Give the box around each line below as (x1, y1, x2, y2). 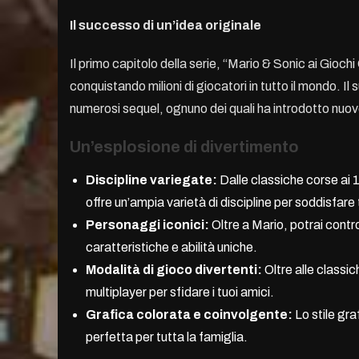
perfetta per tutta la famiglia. (86, 330, 248, 345)
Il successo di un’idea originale (70, 18, 261, 33)
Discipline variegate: (86, 173, 217, 188)
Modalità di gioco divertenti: (86, 263, 262, 277)
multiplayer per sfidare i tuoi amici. (86, 285, 274, 300)
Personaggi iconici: (86, 218, 209, 232)
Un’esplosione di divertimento (70, 138, 299, 156)
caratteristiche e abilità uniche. (86, 240, 257, 255)
